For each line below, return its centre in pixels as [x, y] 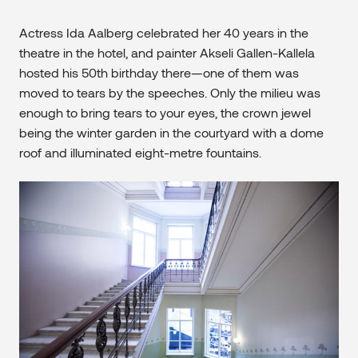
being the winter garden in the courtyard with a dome [171, 133]
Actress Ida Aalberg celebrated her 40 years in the [164, 33]
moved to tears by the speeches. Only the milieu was [170, 93]
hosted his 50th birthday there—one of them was [159, 73]
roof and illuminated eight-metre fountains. [140, 153]
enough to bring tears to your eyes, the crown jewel [165, 113]
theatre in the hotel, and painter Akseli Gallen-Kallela [167, 53]
